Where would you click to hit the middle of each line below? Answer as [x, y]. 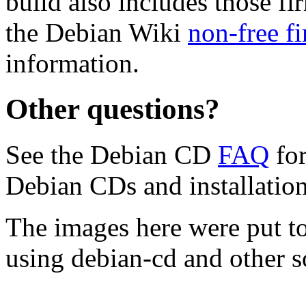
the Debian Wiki [97, 33]
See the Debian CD [112, 155]
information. [72, 64]
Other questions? [113, 109]
